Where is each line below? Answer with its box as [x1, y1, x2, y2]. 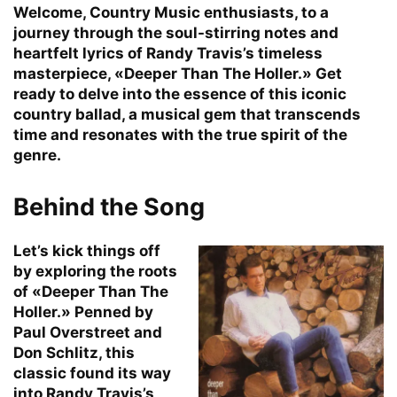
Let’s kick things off [13, 241, 160, 260]
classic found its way [13, 363, 171, 382]
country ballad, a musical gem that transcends [13, 105, 361, 123]
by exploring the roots [13, 261, 177, 280]
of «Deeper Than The [13, 282, 168, 300]
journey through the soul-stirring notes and [13, 23, 339, 42]
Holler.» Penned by [13, 302, 153, 321]
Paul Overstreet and [13, 323, 162, 341]
